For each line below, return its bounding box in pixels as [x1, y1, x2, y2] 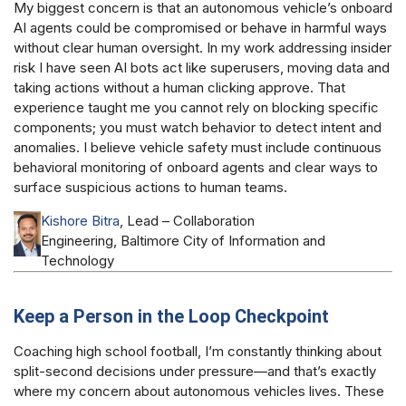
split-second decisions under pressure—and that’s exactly [14, 362, 376, 380]
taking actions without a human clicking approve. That [14, 79, 345, 97]
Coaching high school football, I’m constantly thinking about [14, 342, 382, 360]
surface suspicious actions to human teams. [14, 179, 287, 197]
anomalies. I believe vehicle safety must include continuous [14, 139, 382, 157]
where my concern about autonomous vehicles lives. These [14, 382, 384, 400]
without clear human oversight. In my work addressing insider [14, 39, 391, 57]
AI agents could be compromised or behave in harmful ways [14, 19, 387, 37]
